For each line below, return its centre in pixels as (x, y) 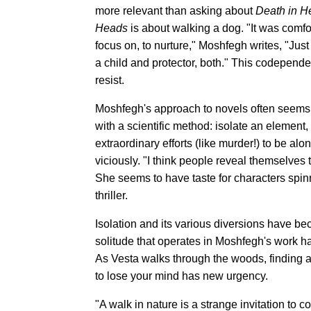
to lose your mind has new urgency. (182, 276)
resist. (110, 81)
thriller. (111, 196)
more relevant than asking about (175, 11)
